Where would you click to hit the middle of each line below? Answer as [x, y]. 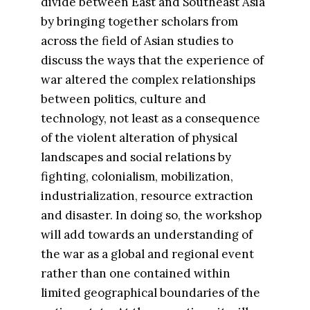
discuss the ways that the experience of [152, 60]
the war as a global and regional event [147, 254]
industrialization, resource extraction [147, 196]
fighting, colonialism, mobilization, [137, 176]
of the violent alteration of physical [139, 138]
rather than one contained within [135, 273]
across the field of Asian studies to [137, 41]
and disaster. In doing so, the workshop [151, 215]
